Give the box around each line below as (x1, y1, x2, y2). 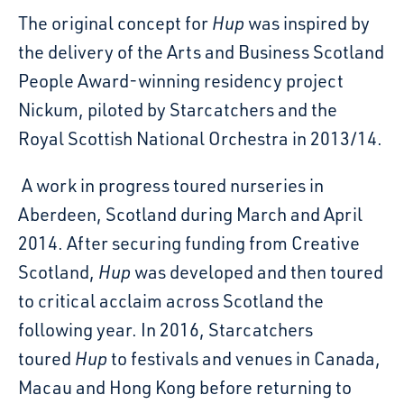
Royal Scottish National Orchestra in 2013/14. (18, 127, 382, 150)
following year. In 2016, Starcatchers (18, 318, 313, 341)
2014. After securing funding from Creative (18, 232, 360, 254)
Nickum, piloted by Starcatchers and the (18, 98, 337, 121)
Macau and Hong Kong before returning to (18, 376, 352, 399)
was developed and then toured (131, 261, 383, 283)
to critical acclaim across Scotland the (18, 289, 324, 312)
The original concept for (18, 12, 212, 34)
